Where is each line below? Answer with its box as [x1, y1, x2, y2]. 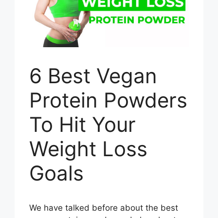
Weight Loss [29, 136, 147, 161]
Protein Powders [29, 87, 187, 112]
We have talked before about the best [29, 202, 178, 213]
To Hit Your [29, 111, 136, 137]
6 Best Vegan [29, 63, 157, 88]
